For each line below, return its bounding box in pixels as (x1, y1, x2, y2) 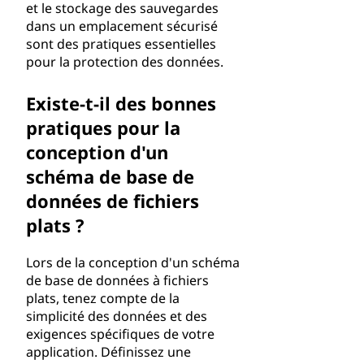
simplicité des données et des (26, 307, 207, 325)
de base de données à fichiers (26, 271, 209, 289)
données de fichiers (26, 188, 199, 213)
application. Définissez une (26, 343, 191, 361)
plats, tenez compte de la (26, 289, 180, 307)
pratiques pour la (26, 115, 180, 140)
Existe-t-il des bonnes (26, 91, 216, 115)
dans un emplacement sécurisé (26, 17, 218, 35)
